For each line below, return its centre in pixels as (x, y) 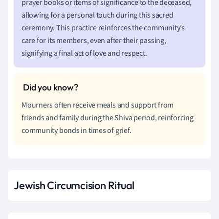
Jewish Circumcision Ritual (74, 185)
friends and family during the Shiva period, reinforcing (108, 118)
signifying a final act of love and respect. (84, 53)
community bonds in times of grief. (77, 130)
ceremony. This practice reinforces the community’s (103, 28)
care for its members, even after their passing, (94, 40)
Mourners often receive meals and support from (98, 105)
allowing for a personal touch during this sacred (98, 15)
